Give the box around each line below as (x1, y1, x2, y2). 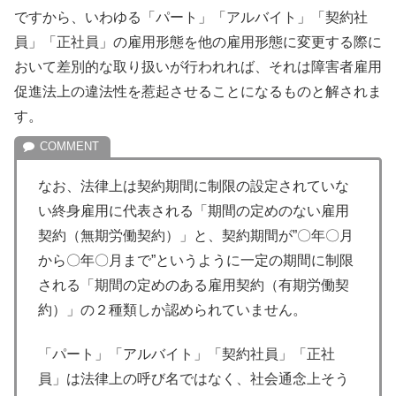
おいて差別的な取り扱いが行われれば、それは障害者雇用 (14, 58, 382, 74)
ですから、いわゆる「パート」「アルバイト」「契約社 (14, 9, 368, 25)
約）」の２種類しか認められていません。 (38, 301, 307, 317)
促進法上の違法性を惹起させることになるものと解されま (14, 83, 382, 99)
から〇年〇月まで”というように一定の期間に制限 (38, 252, 354, 268)
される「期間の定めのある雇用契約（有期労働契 (38, 277, 349, 293)
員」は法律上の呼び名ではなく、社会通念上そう (38, 371, 349, 387)
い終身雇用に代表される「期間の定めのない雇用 (38, 202, 349, 218)
